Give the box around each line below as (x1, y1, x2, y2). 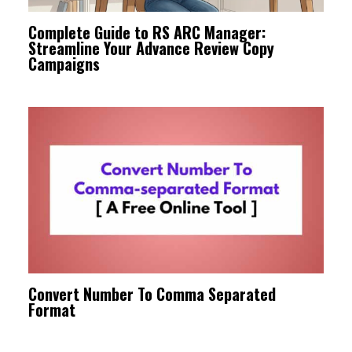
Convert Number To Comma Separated (28, 282, 276, 306)
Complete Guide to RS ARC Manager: (28, 20, 266, 45)
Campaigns (28, 52, 100, 76)
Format (28, 298, 75, 322)
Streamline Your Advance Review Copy (28, 36, 274, 60)
